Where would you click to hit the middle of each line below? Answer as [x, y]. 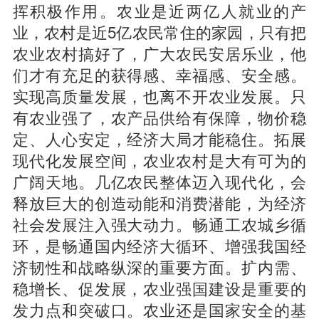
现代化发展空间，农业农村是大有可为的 [159, 159]
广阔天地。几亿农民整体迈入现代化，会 [159, 181]
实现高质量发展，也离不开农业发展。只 [159, 95]
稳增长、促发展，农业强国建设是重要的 [159, 287]
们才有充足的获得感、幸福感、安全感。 [159, 74]
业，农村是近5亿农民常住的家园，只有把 [159, 31]
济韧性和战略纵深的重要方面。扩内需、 [159, 266]
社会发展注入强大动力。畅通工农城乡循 [159, 223]
